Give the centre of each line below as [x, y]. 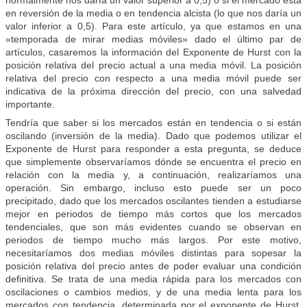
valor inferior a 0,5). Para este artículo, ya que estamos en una [153, 26]
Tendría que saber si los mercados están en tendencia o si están [153, 123]
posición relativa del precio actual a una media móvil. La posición [153, 65]
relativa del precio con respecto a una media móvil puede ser [153, 78]
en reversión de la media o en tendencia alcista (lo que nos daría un [153, 13]
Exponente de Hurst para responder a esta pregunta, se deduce [153, 149]
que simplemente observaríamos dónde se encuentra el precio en [153, 162]
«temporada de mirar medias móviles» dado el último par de [153, 39]
